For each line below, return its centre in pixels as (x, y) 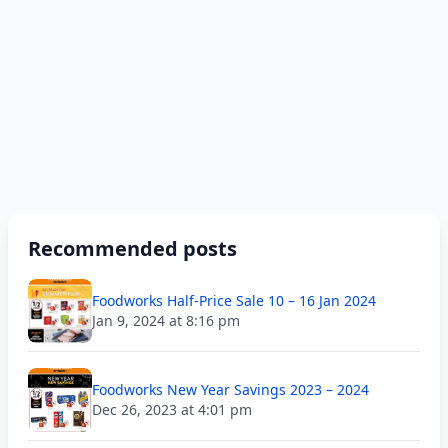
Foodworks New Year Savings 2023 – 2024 (230, 389)
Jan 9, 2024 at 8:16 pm (166, 320)
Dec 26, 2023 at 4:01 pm (172, 409)
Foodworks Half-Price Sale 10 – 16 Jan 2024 (234, 300)
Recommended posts (132, 248)
